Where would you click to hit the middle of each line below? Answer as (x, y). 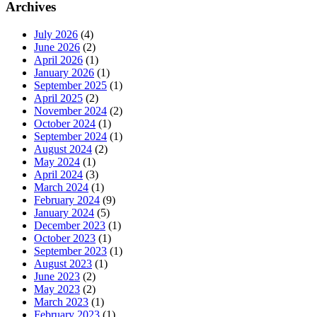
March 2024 (61, 188)
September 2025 (70, 86)
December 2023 (70, 226)
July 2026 (56, 35)
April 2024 (58, 175)
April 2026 (58, 60)
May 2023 (57, 289)
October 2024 (65, 124)
